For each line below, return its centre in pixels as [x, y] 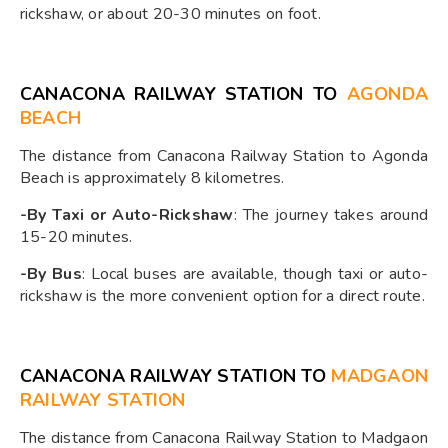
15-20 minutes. [76, 237]
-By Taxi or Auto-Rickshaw [127, 215]
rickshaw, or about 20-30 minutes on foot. [170, 14]
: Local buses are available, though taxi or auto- [254, 274]
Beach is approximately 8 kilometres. [152, 178]
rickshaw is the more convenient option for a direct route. [222, 296]
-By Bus [51, 274]
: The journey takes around [330, 215]
